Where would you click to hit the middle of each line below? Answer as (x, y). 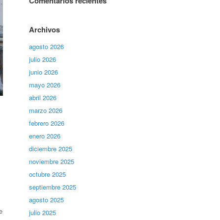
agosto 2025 (47, 200)
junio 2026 (44, 72)
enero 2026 (45, 136)
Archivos (45, 29)
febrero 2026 (47, 123)
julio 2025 (43, 212)
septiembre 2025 (53, 187)
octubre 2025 (48, 174)
